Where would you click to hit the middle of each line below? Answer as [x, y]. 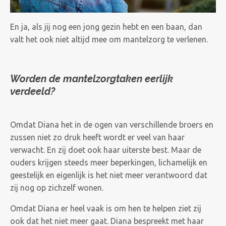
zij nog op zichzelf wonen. [57, 188]
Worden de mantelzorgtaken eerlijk [92, 79]
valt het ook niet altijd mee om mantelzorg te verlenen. [109, 40]
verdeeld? [33, 92]
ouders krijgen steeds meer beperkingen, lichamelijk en [109, 163]
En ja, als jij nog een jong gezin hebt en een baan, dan [106, 27]
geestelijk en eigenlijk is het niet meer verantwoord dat [109, 175]
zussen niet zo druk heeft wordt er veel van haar [97, 137]
